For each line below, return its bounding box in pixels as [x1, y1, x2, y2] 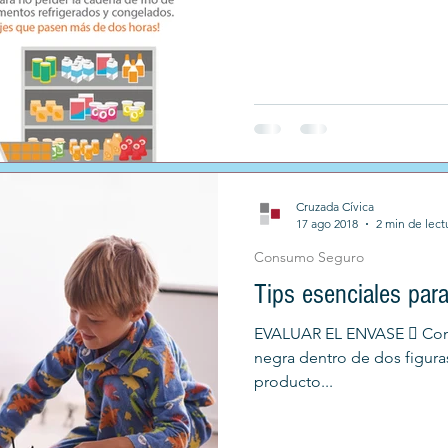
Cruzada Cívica [296, 199, 374, 214]
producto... [254, 372, 333, 391]
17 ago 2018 [296, 216, 358, 231]
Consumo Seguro [254, 248, 364, 266]
